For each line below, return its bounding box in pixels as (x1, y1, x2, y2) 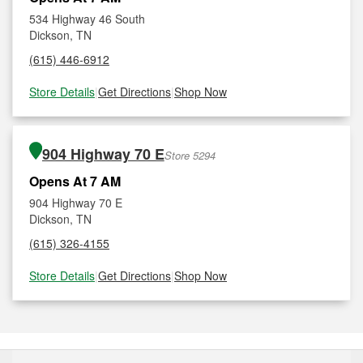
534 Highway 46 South (29, 11, 145, 27)
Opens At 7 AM (29, 172, 121, 190)
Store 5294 (164, 147, 216, 163)
